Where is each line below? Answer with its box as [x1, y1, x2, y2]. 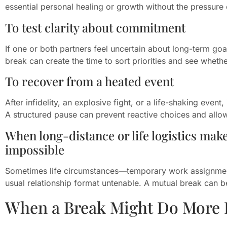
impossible [5, 141, 64, 158]
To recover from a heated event [5, 73, 174, 90]
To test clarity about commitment [5, 19, 185, 35]
